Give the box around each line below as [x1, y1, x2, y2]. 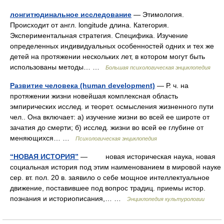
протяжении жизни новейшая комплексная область [10, 92, 178, 100]
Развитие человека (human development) [10, 81, 155, 89]
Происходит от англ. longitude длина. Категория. [10, 21, 169, 29]
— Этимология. [131, 10, 184, 18]
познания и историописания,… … [10, 194, 127, 202]
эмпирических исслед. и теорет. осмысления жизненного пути [10, 102, 213, 110]
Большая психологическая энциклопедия [105, 64, 210, 70]
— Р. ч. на [155, 81, 188, 89]
